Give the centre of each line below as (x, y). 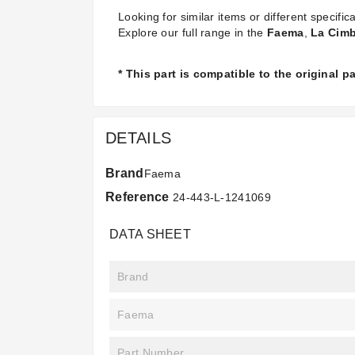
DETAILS (139, 138)
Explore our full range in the (193, 33)
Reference (137, 197)
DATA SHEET (150, 235)
